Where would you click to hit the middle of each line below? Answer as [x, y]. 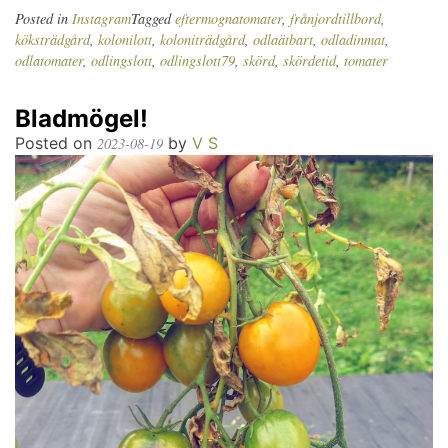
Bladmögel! [81, 119]
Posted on [56, 143]
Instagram [101, 19]
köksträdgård [52, 40]
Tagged [153, 19]
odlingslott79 [197, 61]
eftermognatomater [228, 19]
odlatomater [49, 61]
